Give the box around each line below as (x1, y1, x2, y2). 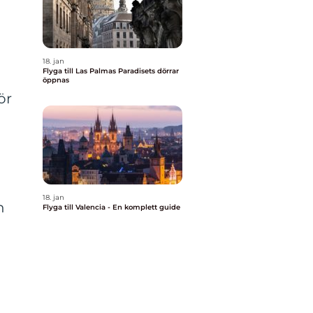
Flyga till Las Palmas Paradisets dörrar (43, 66, 118, 75)
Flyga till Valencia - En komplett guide (43, 203, 180, 212)
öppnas (43, 75, 69, 85)
